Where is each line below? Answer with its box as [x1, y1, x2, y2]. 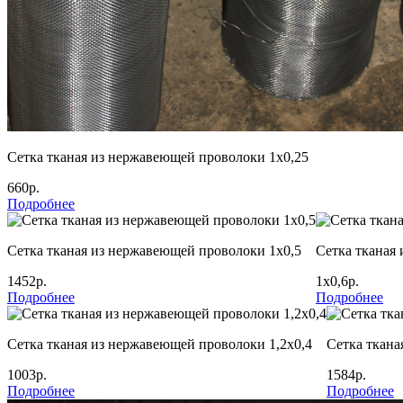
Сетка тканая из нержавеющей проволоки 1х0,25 [7, 148, 309, 165]
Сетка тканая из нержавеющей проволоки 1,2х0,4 [7, 336, 312, 352]
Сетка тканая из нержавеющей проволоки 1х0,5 [7, 242, 301, 258]
